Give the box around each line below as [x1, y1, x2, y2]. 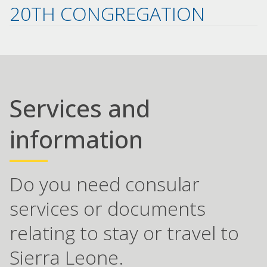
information [10, 123, 143, 156]
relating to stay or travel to [10, 220, 239, 246]
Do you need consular [10, 171, 200, 197]
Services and [10, 92, 150, 125]
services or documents [10, 195, 206, 222]
